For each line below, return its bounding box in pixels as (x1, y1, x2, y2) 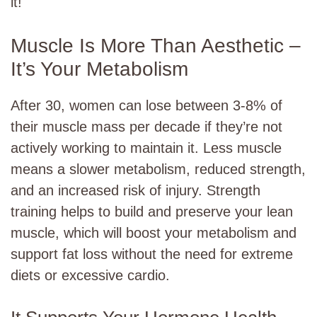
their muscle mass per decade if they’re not (11, 119, 282, 134)
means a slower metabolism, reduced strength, (11, 161, 306, 177)
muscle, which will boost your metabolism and (11, 225, 296, 241)
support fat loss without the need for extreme (11, 246, 293, 262)
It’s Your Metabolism (11, 58, 188, 80)
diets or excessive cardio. (11, 267, 170, 283)
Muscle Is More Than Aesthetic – (11, 35, 301, 57)
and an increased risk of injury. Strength (11, 183, 260, 198)
